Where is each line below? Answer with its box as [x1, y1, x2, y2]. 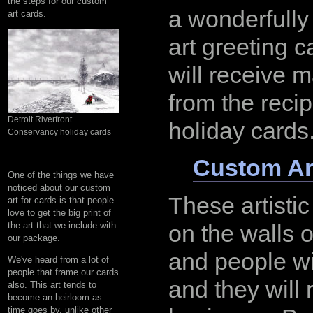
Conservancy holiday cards [8, 126, 111, 137]
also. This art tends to [8, 279, 96, 290]
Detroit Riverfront [8, 114, 72, 124]
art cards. [8, 8, 46, 19]
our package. [8, 232, 60, 243]
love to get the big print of [8, 207, 111, 218]
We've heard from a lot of [8, 254, 109, 265]
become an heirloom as [8, 291, 102, 303]
